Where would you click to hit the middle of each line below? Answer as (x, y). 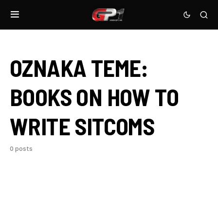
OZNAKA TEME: (79, 68)
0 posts (21, 149)
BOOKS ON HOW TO (94, 97)
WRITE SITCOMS (82, 126)
